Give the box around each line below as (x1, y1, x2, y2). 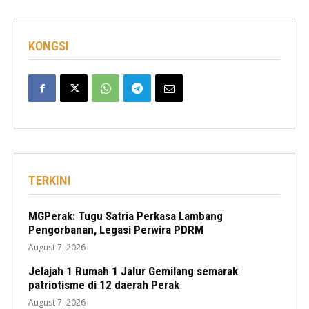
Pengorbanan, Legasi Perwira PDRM (28, 223, 203, 237)
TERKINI (28, 172, 71, 189)
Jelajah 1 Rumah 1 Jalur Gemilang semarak (28, 264, 238, 279)
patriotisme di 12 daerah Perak (28, 278, 179, 292)
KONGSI (28, 38, 69, 54)
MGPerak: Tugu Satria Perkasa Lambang (28, 209, 223, 223)
